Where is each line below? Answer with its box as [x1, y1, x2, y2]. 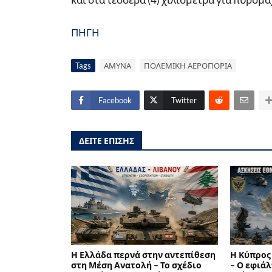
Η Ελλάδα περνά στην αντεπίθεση [71, 250, 216, 260]
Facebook [98, 95, 132, 106]
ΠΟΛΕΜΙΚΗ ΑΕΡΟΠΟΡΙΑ [144, 61, 232, 71]
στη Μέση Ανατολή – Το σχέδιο [71, 260, 202, 271]
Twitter [171, 95, 197, 106]
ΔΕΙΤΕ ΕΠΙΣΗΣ [79, 135, 134, 146]
